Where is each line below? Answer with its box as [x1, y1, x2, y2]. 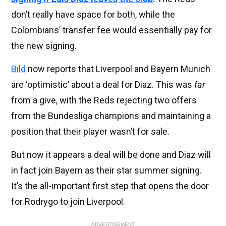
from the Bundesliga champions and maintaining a [11, 110, 211, 122]
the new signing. [11, 40, 77, 51]
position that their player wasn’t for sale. [11, 126, 169, 137]
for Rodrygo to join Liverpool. [11, 196, 125, 207]
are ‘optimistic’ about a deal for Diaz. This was [11, 79, 194, 90]
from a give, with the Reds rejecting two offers [11, 95, 197, 106]
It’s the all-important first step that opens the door [11, 181, 209, 192]
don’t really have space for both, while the [11, 9, 175, 20]
